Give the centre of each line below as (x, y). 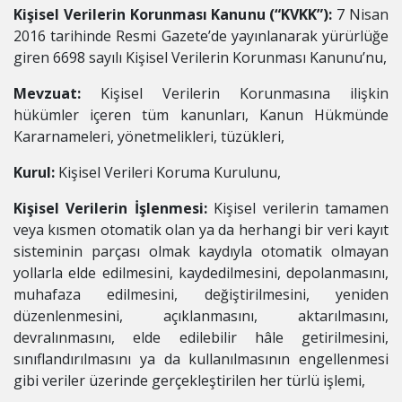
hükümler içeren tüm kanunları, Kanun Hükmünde (201, 115)
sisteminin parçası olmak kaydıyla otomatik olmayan (201, 251)
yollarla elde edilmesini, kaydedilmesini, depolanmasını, (201, 273)
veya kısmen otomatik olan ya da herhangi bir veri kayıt (201, 230)
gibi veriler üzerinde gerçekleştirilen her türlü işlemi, (189, 380)
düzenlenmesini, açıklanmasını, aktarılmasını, (201, 316)
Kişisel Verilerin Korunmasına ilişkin (245, 93)
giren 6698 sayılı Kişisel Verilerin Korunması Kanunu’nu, (200, 57)
